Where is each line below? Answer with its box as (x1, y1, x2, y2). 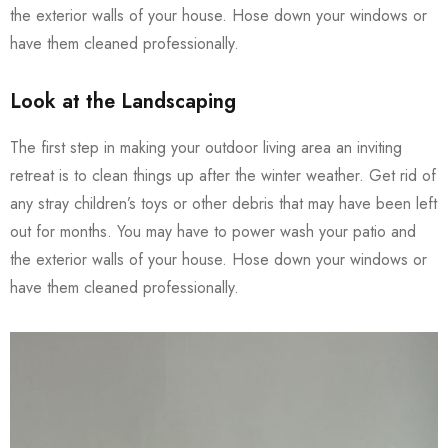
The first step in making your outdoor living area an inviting (10, 136, 402, 160)
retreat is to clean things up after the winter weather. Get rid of (10, 164, 436, 188)
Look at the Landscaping (10, 87, 236, 117)
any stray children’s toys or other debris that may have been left (10, 192, 437, 216)
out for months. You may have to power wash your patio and (10, 220, 416, 244)
